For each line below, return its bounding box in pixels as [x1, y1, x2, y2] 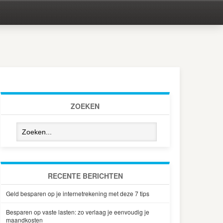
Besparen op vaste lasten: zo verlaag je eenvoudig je [6, 208, 149, 216]
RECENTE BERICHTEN [47, 171, 123, 181]
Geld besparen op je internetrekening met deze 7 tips [6, 189, 149, 198]
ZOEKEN [71, 101, 100, 111]
